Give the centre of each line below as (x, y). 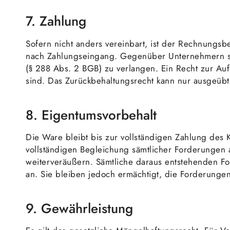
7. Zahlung (56, 21)
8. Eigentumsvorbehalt (91, 115)
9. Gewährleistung (79, 208)
